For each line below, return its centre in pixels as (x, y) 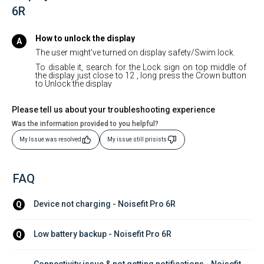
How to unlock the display (85, 38)
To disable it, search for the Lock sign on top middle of (141, 67)
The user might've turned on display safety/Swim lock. (135, 53)
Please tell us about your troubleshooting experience (113, 109)
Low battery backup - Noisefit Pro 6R (103, 234)
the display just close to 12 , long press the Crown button (141, 76)
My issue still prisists (137, 139)
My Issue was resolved (50, 139)
